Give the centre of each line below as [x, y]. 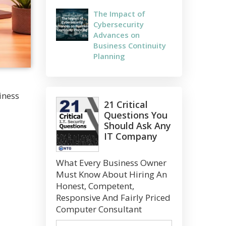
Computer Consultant [99, 209]
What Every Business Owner [111, 162]
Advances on [117, 35]
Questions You [136, 115]
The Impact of [119, 13]
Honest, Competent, [95, 186]
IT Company [131, 136]
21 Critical [126, 104]
